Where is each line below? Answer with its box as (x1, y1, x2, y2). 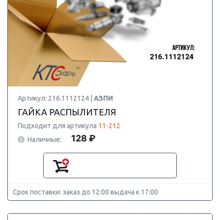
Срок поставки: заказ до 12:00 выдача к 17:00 (13, 188, 158, 196)
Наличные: (27, 135, 61, 143)
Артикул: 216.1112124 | (18, 94, 94, 102)
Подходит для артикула (18, 122, 98, 130)
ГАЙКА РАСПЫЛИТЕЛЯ (18, 107, 116, 117)
